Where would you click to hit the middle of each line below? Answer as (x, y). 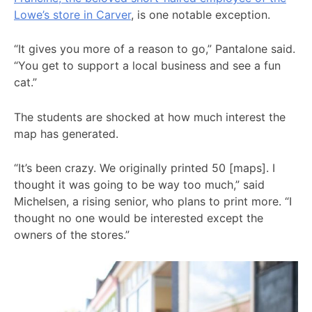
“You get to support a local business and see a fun (147, 66)
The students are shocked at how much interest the (150, 117)
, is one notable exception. (202, 14)
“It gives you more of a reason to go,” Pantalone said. (155, 49)
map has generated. (68, 133)
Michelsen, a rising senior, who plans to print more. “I (153, 202)
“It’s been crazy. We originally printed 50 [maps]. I (145, 168)
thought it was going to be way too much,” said (139, 185)
